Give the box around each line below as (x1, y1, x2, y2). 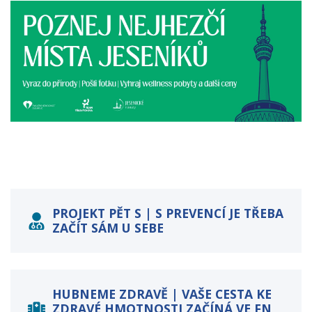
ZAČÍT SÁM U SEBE (52, 219, 164, 237)
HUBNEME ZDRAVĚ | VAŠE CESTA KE (52, 286, 272, 303)
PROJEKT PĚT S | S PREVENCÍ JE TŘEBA (52, 205, 283, 222)
